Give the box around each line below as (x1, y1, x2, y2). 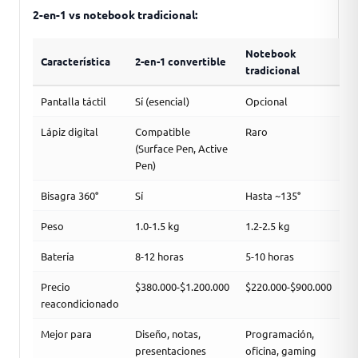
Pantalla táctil (41, 94, 106, 108)
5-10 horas (245, 249, 294, 263)
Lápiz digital (41, 125, 98, 138)
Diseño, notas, (135, 327, 201, 340)
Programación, (245, 327, 314, 340)
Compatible (135, 125, 190, 138)
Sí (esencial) (135, 94, 189, 108)
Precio (41, 280, 70, 293)
